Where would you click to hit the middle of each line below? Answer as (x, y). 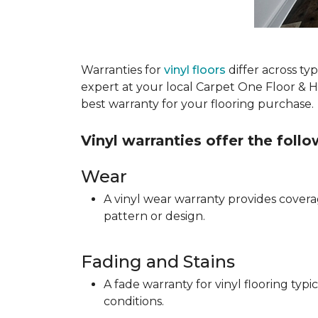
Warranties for (122, 70)
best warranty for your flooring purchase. (197, 104)
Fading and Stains (158, 262)
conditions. (134, 301)
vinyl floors (195, 70)
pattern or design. (154, 216)
